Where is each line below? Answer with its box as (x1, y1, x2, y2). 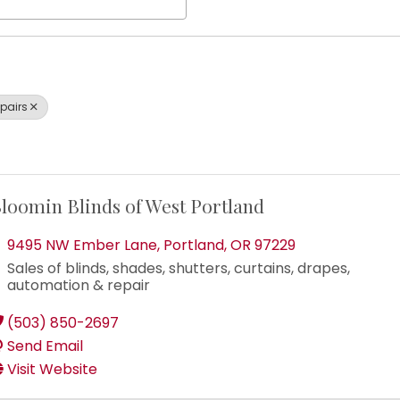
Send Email (7, 336, 83, 357)
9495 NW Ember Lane (7, 235, 157, 256)
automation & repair (7, 275, 150, 296)
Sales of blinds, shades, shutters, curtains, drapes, (7, 258, 350, 279)
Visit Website (7, 359, 97, 380)
